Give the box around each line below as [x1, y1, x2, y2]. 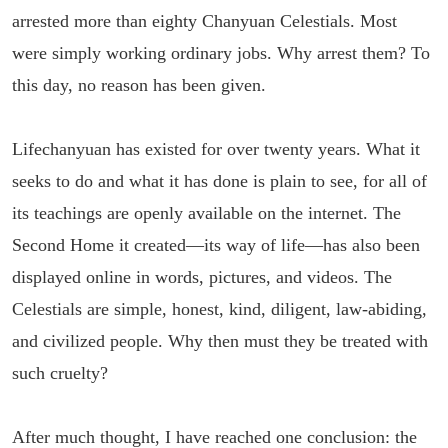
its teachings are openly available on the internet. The [12, 203, 401, 223]
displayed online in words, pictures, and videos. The [12, 267, 392, 287]
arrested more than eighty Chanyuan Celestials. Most [12, 11, 397, 31]
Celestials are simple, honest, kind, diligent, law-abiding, [12, 299, 427, 319]
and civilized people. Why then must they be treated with [12, 331, 428, 351]
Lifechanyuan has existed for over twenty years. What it [12, 139, 420, 159]
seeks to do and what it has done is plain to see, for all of [12, 171, 427, 191]
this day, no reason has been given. [12, 75, 266, 95]
